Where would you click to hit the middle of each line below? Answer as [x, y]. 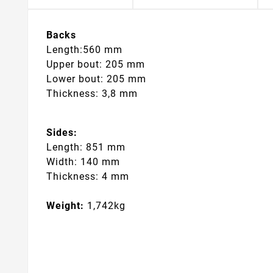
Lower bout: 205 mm [96, 79]
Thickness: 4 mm [89, 176]
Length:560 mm [86, 50]
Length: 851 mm [86, 147]
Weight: [65, 205]
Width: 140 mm [83, 161]
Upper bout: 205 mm [97, 65]
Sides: [62, 132]
